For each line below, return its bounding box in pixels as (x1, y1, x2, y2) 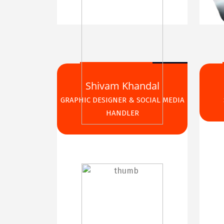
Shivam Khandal (85, 79, 159, 93)
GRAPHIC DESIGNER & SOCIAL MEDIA (60, 95, 184, 105)
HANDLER (105, 108, 139, 118)
